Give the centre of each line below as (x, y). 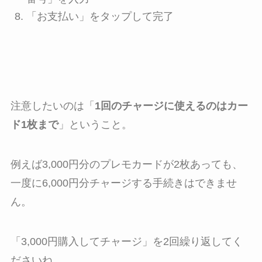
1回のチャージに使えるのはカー (171, 106)
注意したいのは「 (52, 106)
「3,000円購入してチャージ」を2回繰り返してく (126, 241)
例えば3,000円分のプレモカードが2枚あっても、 (126, 164)
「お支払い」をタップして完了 (100, 17)
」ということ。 (95, 125)
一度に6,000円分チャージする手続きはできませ (123, 183)
